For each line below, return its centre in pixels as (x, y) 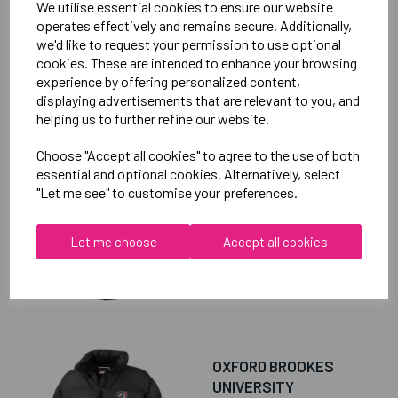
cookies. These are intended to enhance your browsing (197, 63)
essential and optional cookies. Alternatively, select (189, 174)
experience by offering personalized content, (169, 81)
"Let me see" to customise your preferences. (167, 192)
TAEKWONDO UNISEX (283, 204)
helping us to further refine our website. (153, 119)
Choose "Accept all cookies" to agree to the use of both (199, 155)
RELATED (71, 100)
